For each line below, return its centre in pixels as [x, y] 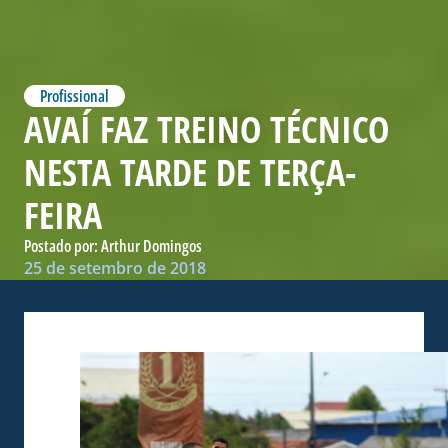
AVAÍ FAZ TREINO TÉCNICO [206, 130]
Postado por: [62, 246]
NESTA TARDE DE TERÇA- [190, 173]
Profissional [74, 96]
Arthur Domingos [151, 246]
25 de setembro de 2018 [115, 268]
